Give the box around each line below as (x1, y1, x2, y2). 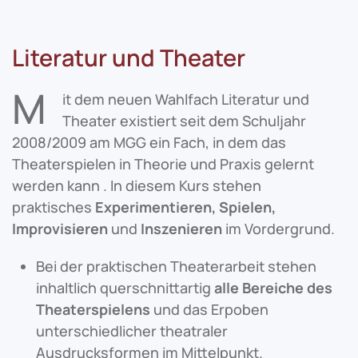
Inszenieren (141, 219, 222, 238)
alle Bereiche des (214, 278, 332, 297)
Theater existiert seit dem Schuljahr (62, 111, 306, 130)
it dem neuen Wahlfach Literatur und (62, 89, 309, 109)
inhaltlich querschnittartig (36, 278, 211, 297)
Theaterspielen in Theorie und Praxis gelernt (12, 154, 314, 173)
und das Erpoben (153, 300, 268, 319)
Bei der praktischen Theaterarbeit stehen (36, 257, 316, 276)
